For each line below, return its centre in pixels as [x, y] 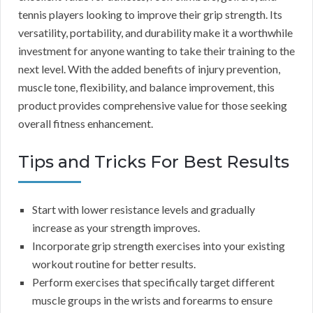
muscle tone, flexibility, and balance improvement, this [146, 87]
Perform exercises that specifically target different [153, 282]
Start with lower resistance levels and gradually [144, 209]
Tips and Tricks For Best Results [154, 161]
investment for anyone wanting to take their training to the [156, 50]
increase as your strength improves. [116, 227]
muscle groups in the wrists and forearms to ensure [152, 300]
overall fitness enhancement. [86, 123]
